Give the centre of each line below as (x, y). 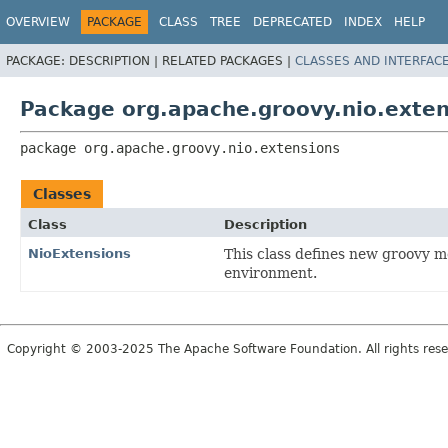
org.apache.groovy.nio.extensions (212, 147)
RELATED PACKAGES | (228, 60)
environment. (270, 272)
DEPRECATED (292, 22)
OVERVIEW (38, 22)
